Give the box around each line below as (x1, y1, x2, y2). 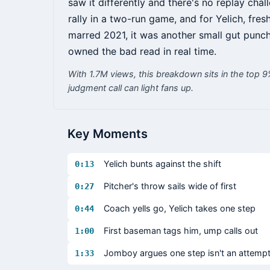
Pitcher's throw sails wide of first (104, 181, 236, 192)
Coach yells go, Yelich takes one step (104, 203, 256, 214)
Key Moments (67, 127, 148, 142)
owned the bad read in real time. (68, 45, 216, 58)
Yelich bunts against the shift (104, 159, 221, 169)
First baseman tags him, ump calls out (104, 225, 258, 236)
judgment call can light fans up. (68, 83, 193, 93)
